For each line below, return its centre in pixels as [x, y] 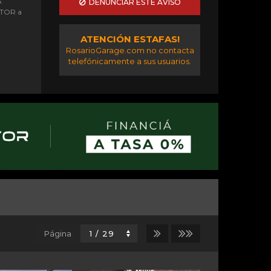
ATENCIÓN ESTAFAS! [130, 39]
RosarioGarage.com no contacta [130, 51]
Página [58, 234]
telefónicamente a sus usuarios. [130, 61]
